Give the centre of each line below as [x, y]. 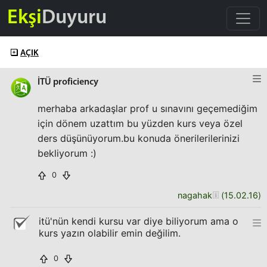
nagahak [195, 195]
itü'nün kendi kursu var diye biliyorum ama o [139, 221]
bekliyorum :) [67, 153]
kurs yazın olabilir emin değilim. [110, 233]
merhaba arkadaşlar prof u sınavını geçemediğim [148, 108]
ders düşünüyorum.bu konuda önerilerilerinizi [139, 138]
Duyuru [74, 18]
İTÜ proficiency [68, 82]
